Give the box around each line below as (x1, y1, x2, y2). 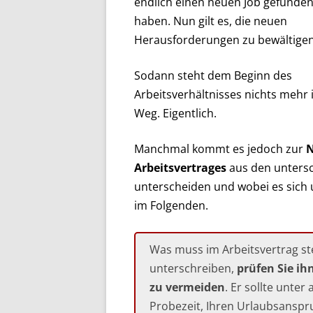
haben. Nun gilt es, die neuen (134, 13, 287, 29)
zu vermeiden (150, 279, 225, 295)
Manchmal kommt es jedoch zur (134, 141, 306, 156)
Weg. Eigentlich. (134, 105, 217, 121)
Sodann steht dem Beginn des (134, 68, 292, 83)
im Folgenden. (134, 198, 208, 213)
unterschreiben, (150, 261, 237, 276)
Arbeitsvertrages (134, 160, 226, 175)
